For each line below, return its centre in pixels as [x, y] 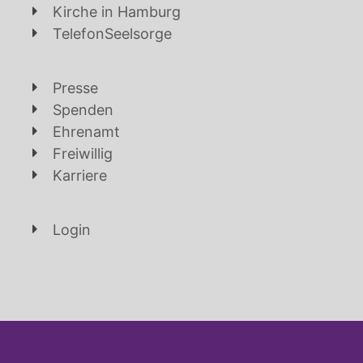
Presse [75, 88]
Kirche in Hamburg [117, 12]
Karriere [80, 176]
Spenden [83, 110]
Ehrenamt [86, 132]
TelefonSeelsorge [112, 34]
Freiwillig [83, 154]
